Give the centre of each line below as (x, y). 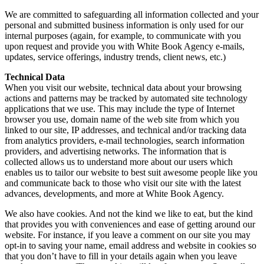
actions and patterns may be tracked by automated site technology (126, 98)
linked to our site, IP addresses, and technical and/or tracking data (126, 130)
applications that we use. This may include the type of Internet (120, 109)
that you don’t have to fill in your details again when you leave (121, 256)
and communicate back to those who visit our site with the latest (123, 183)
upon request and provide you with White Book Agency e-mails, (125, 47)
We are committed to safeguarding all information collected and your (132, 15)
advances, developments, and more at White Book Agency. (114, 194)
